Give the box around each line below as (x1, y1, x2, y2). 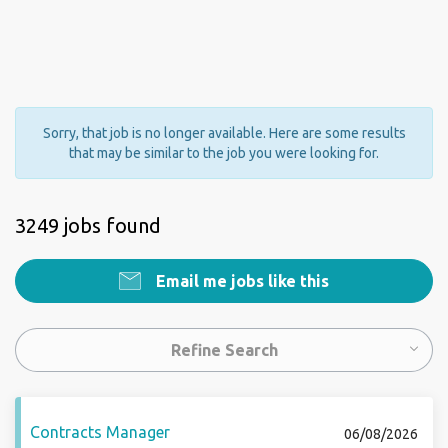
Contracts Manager (30, 423, 170, 441)
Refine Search (170, 341, 278, 359)
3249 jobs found (15, 214, 161, 237)
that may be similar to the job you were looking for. (69, 145, 379, 161)
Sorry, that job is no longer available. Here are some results (42, 125, 406, 141)
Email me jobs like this (152, 272, 329, 290)
